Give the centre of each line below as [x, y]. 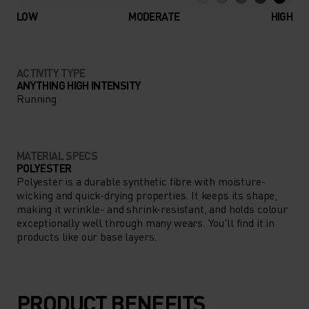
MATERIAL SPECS [57, 155]
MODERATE [154, 16]
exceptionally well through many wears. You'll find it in [146, 222]
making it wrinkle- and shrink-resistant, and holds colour [152, 208]
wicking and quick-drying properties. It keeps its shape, [147, 195]
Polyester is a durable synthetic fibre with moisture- [141, 181]
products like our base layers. [87, 236]
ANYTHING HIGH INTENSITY [79, 85]
